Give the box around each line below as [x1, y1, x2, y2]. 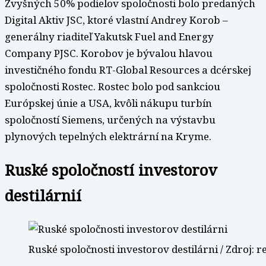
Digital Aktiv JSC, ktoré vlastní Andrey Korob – [5, 13, 228, 27]
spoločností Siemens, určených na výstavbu [5, 113, 216, 127]
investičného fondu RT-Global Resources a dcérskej [5, 63, 251, 77]
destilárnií [5, 185, 81, 206]
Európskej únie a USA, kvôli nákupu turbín [5, 96, 212, 110]
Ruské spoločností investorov [5, 160, 217, 180]
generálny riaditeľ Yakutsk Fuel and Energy [5, 30, 214, 44]
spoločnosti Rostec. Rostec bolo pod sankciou [5, 80, 220, 94]
